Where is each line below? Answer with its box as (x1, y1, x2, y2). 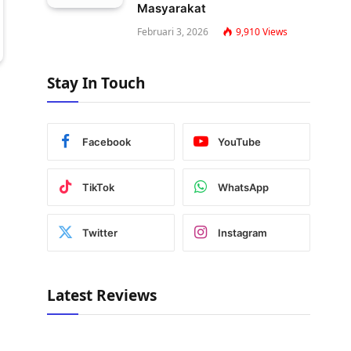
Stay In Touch (47, 73, 145, 93)
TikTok (82, 180, 114, 194)
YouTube (218, 135, 261, 148)
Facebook (82, 135, 131, 148)
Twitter (82, 226, 118, 239)
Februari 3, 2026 (137, 25, 208, 38)
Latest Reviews (47, 285, 157, 306)
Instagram (218, 226, 267, 239)
